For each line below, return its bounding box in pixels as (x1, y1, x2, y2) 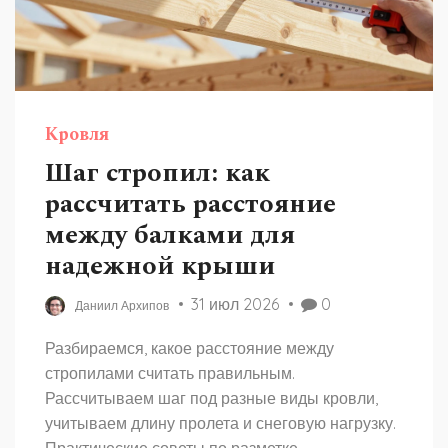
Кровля (45, 121, 109, 148)
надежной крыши (45, 246, 275, 286)
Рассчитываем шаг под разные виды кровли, (45, 388, 378, 408)
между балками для (45, 215, 295, 255)
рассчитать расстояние (45, 184, 336, 224)
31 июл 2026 (191, 294, 279, 314)
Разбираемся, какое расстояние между (45, 338, 334, 358)
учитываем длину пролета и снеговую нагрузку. (45, 413, 396, 433)
